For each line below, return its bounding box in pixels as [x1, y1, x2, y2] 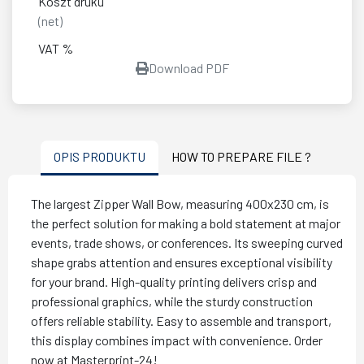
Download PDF [148, 60, 229, 76]
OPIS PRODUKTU [53, 149, 145, 165]
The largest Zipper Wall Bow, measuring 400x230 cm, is [31, 196, 329, 212]
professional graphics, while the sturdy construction [31, 293, 313, 310]
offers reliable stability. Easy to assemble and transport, [31, 313, 331, 329]
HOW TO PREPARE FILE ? [171, 149, 311, 165]
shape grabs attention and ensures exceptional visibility [31, 254, 332, 271]
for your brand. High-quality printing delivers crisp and [31, 274, 317, 290]
